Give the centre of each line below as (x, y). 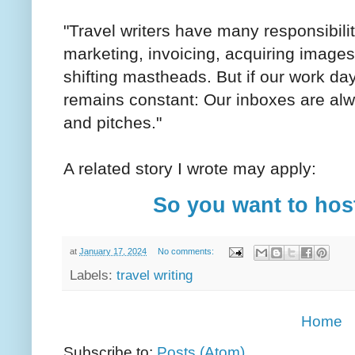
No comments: (187, 252)
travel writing (155, 275)
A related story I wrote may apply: (190, 168)
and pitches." (113, 122)
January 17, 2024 (113, 252)
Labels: (93, 275)
